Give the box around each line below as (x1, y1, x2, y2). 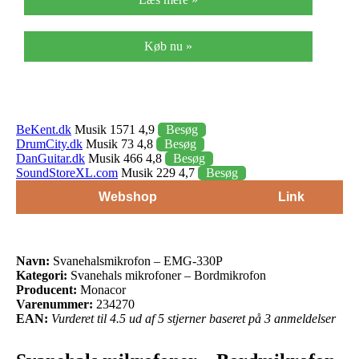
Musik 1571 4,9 (71, 122, 158, 136)
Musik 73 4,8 (83, 136, 156, 151)
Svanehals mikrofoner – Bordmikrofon (67, 268, 266, 282)
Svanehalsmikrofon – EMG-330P (50, 253, 223, 268)
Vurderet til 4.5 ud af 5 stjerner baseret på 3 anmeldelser (51, 311, 336, 325)
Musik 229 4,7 (118, 165, 198, 179)
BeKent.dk (16, 122, 71, 136)
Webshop (98, 189, 157, 204)
